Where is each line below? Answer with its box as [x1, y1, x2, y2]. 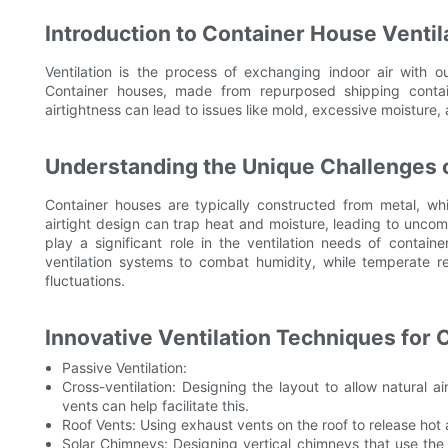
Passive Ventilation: [61, 359, 187, 377]
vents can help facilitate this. [61, 397, 249, 415]
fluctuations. [45, 272, 125, 290]
